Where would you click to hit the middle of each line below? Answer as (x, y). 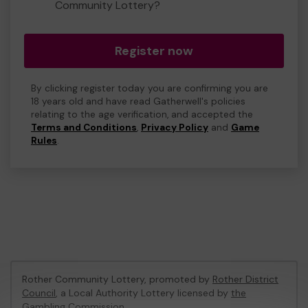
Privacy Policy (175, 128)
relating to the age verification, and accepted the (142, 114)
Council (39, 293)
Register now (154, 51)
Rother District (245, 279)
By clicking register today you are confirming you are (150, 88)
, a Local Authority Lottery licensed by (143, 293)
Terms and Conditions (84, 128)
